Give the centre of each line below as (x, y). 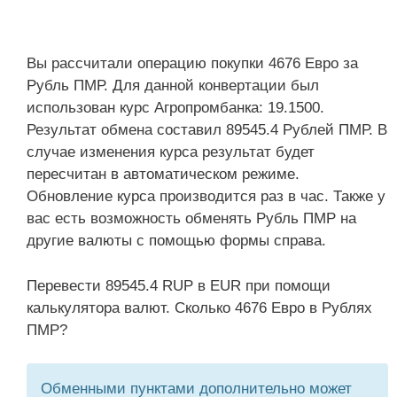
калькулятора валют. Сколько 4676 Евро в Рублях (199, 307)
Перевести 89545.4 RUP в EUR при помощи (179, 285)
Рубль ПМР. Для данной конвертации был (173, 86)
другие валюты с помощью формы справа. (176, 241)
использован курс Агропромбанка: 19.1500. (175, 108)
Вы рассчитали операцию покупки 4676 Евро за (192, 63)
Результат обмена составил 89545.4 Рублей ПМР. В (207, 130)
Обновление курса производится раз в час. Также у (206, 196)
